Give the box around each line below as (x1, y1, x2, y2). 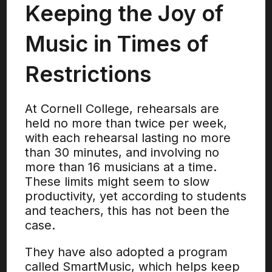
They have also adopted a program (25, 245, 228, 259)
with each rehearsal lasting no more (25, 131, 231, 145)
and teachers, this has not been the (25, 203, 230, 218)
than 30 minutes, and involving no (25, 145, 220, 160)
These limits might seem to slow (25, 174, 210, 189)
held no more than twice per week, (25, 116, 228, 131)
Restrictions (25, 61, 152, 87)
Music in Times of (25, 30, 209, 57)
